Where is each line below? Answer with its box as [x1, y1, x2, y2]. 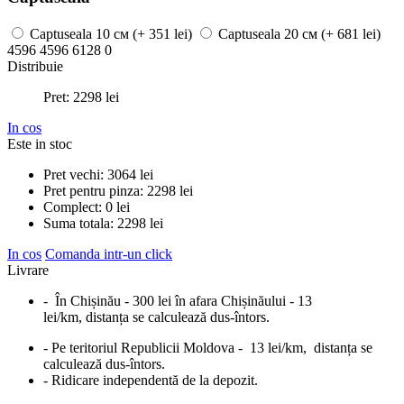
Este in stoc [7, 135, 72, 151]
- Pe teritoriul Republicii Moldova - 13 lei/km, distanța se [43, 339, 372, 355]
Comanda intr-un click [45, 245, 172, 262]
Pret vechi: [43, 166, 107, 182]
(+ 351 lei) [133, 25, 192, 41]
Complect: [43, 198, 106, 215]
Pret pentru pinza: [43, 182, 147, 198]
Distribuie [7, 58, 63, 74]
